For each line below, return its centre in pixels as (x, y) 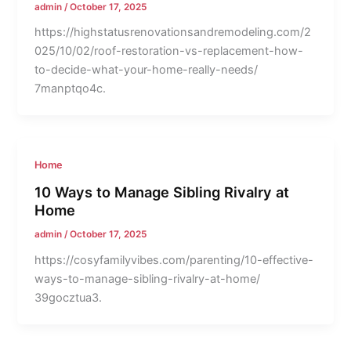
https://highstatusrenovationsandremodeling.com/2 (173, 33)
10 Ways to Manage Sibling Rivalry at (162, 192)
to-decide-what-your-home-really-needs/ (147, 70)
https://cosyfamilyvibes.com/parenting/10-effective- (174, 260)
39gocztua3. (69, 297)
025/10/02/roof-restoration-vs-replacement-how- (169, 51)
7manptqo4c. (71, 89)
